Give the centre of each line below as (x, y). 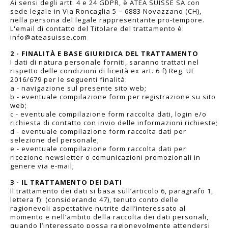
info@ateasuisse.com (49, 37)
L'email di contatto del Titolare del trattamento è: (97, 28)
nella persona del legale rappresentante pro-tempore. (107, 20)
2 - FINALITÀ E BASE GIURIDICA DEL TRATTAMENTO (104, 53)
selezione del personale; (55, 140)
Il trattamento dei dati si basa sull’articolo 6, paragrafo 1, (112, 191)
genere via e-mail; (42, 166)
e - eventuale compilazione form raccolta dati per (98, 148)
